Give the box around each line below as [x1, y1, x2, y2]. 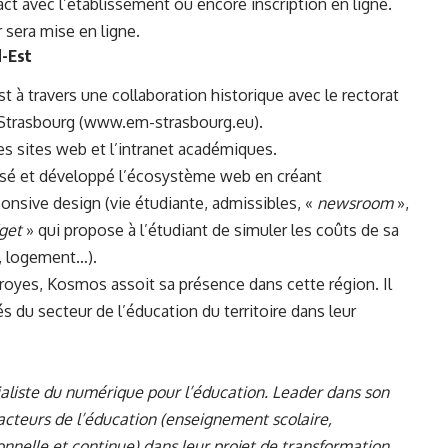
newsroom [313, 193, 393, 214]
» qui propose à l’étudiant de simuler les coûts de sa [22, 220, 399, 241]
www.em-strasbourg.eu [84, 112, 254, 133]
